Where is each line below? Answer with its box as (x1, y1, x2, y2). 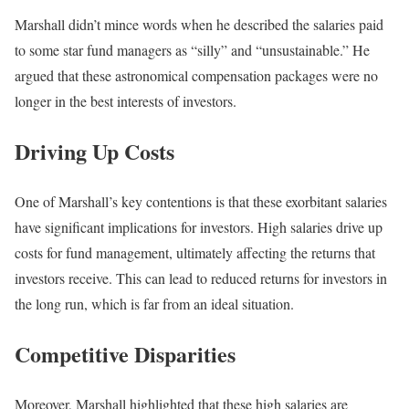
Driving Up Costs (15, 134, 174, 167)
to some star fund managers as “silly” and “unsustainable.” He (15, 39, 370, 59)
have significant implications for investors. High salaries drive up (15, 216, 383, 236)
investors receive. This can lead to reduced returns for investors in (15, 267, 387, 288)
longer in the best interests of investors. (15, 90, 236, 110)
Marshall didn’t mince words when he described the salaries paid (15, 14, 383, 34)
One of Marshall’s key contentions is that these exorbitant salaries (15, 191, 387, 211)
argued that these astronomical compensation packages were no (15, 65, 378, 85)
